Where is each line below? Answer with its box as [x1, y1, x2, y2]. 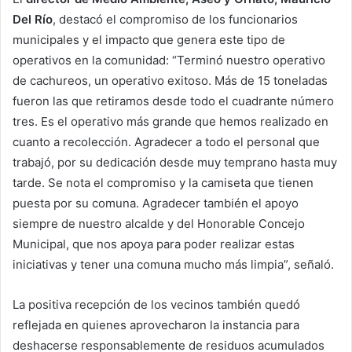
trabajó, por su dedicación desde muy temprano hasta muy [13, 154, 337, 170]
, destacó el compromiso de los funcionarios [53, 11, 298, 27]
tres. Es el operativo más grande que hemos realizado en [13, 113, 328, 129]
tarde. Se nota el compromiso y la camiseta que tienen [13, 174, 313, 190]
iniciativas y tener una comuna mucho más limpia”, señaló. [13, 256, 334, 272]
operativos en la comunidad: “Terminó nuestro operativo [13, 52, 325, 68]
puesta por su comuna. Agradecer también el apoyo [13, 195, 299, 211]
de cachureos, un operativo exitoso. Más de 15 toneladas [13, 72, 328, 88]
